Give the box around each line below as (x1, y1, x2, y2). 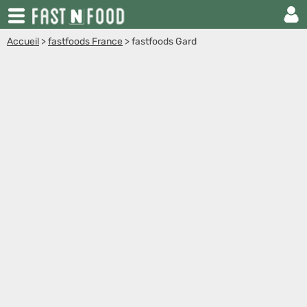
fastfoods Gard (132, 36, 197, 47)
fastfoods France (48, 36, 123, 47)
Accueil (7, 36, 39, 47)
